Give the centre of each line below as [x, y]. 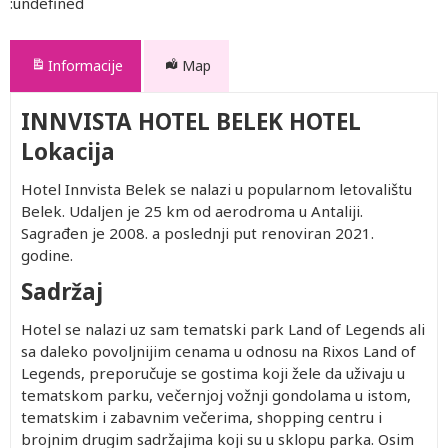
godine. [49, 255]
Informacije [85, 65]
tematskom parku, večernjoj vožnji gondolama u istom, [216, 395]
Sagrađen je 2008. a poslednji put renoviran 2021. [197, 233]
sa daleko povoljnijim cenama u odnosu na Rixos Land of [218, 351]
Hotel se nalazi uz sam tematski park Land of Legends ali [223, 329]
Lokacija [68, 151]
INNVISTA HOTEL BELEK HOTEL [191, 121]
